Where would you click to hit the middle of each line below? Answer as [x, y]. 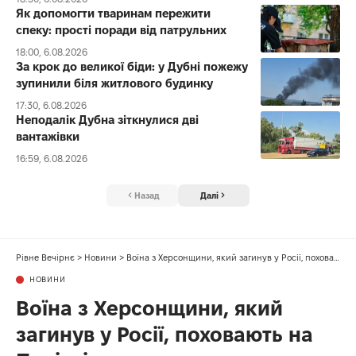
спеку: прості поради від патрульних [121, 29]
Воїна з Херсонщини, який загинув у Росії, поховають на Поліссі [230, 258]
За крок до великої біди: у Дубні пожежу [132, 66]
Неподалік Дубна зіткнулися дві [107, 119]
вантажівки [48, 136]
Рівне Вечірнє [45, 258]
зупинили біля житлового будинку [114, 83]
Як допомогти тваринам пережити [113, 13]
